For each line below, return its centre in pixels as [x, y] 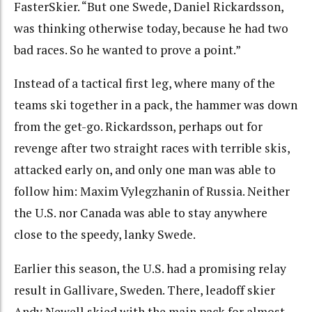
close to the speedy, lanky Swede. [105, 235]
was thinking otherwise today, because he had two [151, 28]
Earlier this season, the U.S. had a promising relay [150, 268]
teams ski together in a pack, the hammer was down [156, 105]
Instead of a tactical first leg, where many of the [145, 84]
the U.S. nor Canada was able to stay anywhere [141, 213]
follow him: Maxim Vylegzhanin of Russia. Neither [152, 192]
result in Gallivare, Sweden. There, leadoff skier [145, 290]
